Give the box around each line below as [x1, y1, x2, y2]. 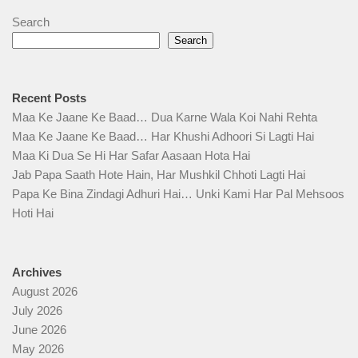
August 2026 [12, 284, 78, 299]
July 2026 [12, 304, 62, 318]
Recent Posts [12, 91, 86, 105]
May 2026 [12, 342, 64, 356]
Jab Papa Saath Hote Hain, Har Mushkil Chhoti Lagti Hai [12, 168, 305, 182]
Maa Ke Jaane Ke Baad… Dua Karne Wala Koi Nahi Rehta [12, 110, 317, 125]
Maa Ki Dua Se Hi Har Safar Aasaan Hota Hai [12, 149, 250, 163]
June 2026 [12, 323, 66, 337]
